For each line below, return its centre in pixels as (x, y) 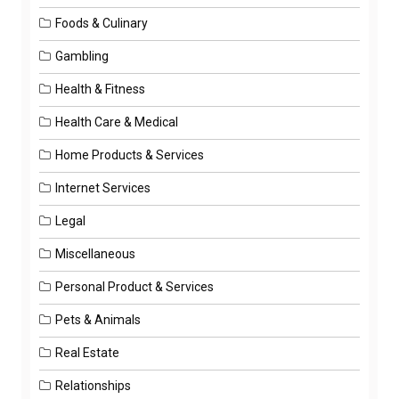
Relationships (93, 385)
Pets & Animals (98, 319)
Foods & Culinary (102, 23)
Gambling (82, 56)
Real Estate (87, 352)
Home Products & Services (130, 155)
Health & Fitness (100, 89)
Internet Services (103, 187)
